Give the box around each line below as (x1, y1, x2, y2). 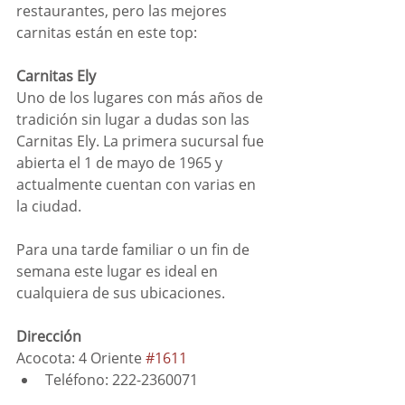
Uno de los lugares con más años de (16, 88, 267, 108)
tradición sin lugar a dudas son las (16, 109, 253, 130)
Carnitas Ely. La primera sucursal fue (16, 131, 268, 152)
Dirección (16, 326, 81, 347)
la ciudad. (16, 196, 81, 217)
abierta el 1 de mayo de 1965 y (16, 153, 230, 174)
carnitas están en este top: (16, 23, 197, 43)
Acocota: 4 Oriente (16, 348, 146, 369)
